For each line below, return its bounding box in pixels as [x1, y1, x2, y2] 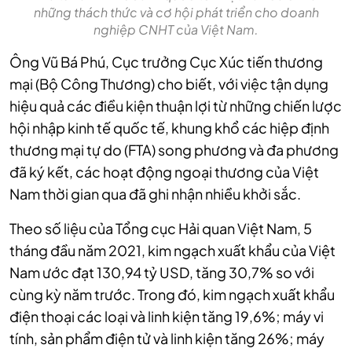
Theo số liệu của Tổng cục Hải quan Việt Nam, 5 [9, 219, 312, 238]
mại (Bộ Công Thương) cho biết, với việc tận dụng [9, 75, 328, 93]
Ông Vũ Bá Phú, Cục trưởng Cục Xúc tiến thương [9, 53, 323, 71]
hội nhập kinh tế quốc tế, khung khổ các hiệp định [9, 119, 329, 137]
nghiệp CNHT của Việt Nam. [93, 21, 258, 38]
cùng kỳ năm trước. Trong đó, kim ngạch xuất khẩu [9, 285, 335, 304]
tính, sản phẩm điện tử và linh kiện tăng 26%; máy [9, 329, 324, 348]
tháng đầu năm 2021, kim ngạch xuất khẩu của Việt [9, 241, 335, 260]
